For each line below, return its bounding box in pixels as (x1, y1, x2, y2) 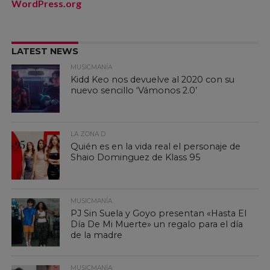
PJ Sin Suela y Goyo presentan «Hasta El (71, 208, 247, 219)
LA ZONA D (71, 130, 106, 138)
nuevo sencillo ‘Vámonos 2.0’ (71, 85, 198, 96)
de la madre (71, 230, 123, 240)
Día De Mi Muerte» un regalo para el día (71, 219, 243, 230)
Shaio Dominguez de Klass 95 (71, 152, 201, 163)
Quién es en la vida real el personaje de (71, 141, 241, 152)
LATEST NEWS (11, 46, 78, 57)
